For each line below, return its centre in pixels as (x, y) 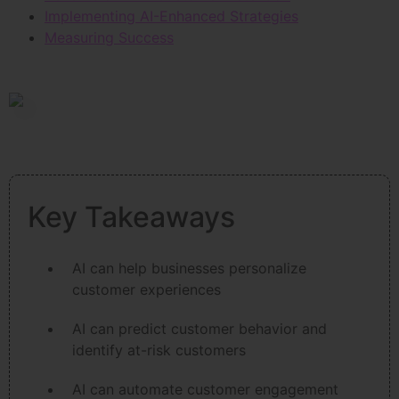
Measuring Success (109, 38)
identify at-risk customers (159, 350)
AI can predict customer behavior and (199, 329)
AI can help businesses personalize (189, 269)
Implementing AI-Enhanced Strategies (171, 16)
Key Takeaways (131, 217)
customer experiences (147, 290)
